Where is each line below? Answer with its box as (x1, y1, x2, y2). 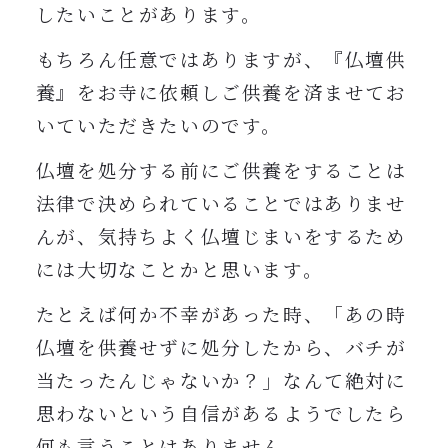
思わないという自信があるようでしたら (35, 400, 407, 427)
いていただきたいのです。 (35, 112, 283, 139)
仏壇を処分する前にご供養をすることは (35, 157, 407, 184)
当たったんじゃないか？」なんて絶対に (35, 367, 407, 394)
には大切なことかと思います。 (35, 256, 324, 283)
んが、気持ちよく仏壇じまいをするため (35, 223, 407, 250)
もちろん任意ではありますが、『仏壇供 (35, 46, 407, 73)
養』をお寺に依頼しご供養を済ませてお (35, 79, 407, 106)
